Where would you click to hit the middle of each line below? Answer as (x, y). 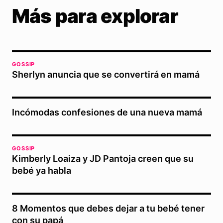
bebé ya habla (42, 171)
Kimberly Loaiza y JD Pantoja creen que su (103, 159)
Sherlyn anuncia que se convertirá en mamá (106, 75)
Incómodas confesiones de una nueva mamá (107, 112)
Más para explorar (95, 16)
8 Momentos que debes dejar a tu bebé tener (108, 209)
